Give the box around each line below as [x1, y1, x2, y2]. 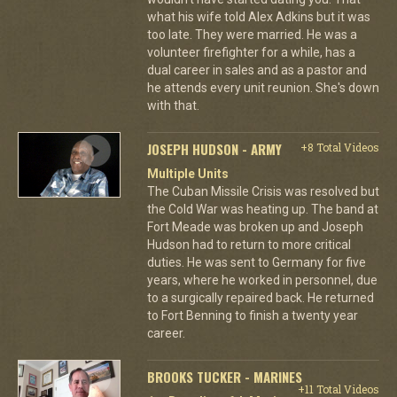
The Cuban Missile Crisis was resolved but [146, 183, 379, 198]
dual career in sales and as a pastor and [146, 62, 367, 77]
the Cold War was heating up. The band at [146, 201, 378, 216]
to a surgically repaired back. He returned [146, 290, 374, 305]
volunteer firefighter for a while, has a [146, 44, 355, 59]
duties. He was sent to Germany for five [146, 254, 366, 269]
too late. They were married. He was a [146, 27, 357, 42]
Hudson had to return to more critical [146, 237, 351, 252]
